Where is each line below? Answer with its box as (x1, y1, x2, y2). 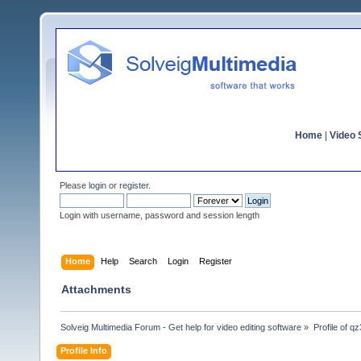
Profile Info (60, 345, 108, 355)
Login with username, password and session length (60, 210, 259, 220)
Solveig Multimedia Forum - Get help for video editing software (60, 322, 302, 332)
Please (60, 180, 89, 190)
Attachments (61, 282, 131, 296)
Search (129, 255, 158, 266)
